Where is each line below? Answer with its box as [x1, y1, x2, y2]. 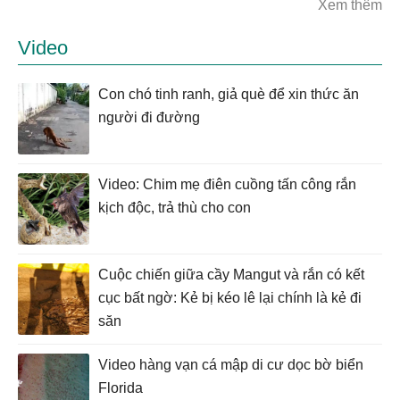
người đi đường [98, 109, 200, 125]
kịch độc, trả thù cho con [98, 199, 251, 215]
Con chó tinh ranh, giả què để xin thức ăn [98, 86, 359, 102]
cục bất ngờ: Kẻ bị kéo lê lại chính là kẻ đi [98, 289, 362, 305]
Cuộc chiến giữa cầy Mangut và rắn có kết [98, 266, 364, 282]
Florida [98, 379, 143, 396]
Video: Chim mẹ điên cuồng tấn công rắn [98, 176, 356, 192]
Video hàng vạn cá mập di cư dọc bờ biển [98, 356, 363, 372]
